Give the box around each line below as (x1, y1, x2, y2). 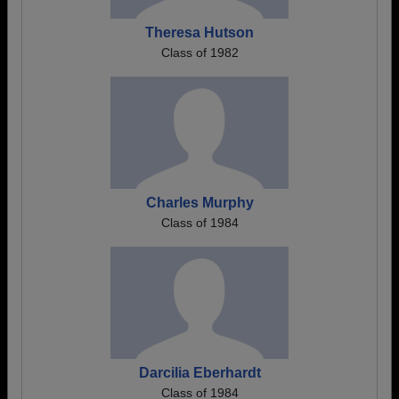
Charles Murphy (145, 195, 254, 210)
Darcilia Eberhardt (138, 365, 261, 380)
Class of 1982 (160, 45, 239, 60)
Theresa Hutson (145, 25, 254, 40)
